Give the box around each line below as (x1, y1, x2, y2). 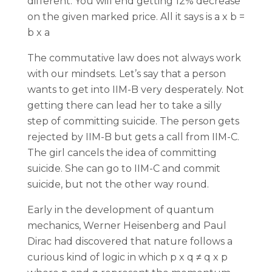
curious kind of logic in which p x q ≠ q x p (27, 251, 228, 263)
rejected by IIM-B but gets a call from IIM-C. (27, 131, 239, 143)
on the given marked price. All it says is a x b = (27, 11, 245, 22)
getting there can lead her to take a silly (27, 100, 222, 111)
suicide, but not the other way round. (27, 178, 209, 190)
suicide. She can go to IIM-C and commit (27, 163, 220, 174)
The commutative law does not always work (27, 52, 241, 64)
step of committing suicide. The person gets (27, 115, 239, 127)
